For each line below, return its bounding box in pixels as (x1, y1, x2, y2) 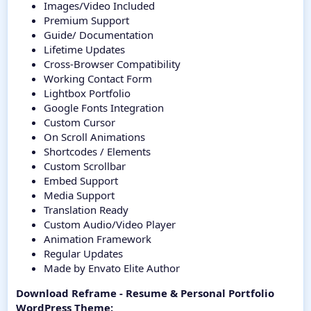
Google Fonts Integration (44, 101, 164, 115)
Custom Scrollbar (44, 159, 126, 174)
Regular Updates (44, 246, 123, 261)
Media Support (44, 188, 115, 203)
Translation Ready (44, 203, 128, 217)
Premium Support (44, 13, 129, 28)
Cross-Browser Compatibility (44, 57, 180, 72)
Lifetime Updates (44, 42, 125, 57)
